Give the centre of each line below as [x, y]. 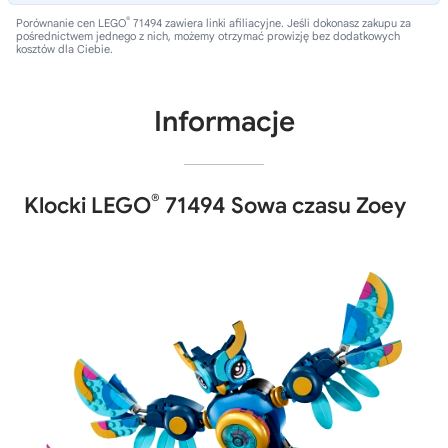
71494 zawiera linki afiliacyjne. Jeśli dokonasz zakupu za [270, 23]
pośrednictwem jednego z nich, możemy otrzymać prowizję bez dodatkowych [208, 36]
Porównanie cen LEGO [71, 23]
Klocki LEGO [87, 205]
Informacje [224, 121]
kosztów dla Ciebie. [64, 49]
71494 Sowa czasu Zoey [283, 205]
